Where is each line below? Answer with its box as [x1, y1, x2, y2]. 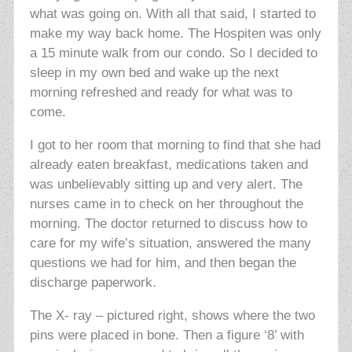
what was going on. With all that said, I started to [29, 6, 316, 22]
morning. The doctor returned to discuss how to [29, 216, 307, 232]
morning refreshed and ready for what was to [29, 85, 292, 101]
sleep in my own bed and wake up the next [29, 65, 279, 81]
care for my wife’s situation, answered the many [29, 236, 311, 251]
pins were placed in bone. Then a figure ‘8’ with [29, 328, 304, 343]
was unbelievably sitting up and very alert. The [29, 177, 302, 192]
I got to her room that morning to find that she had [29, 137, 321, 153]
